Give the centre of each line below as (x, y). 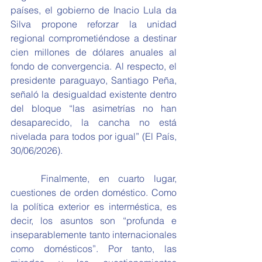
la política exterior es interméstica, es (94, 206)
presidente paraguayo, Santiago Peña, (94, 80)
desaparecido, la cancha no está (94, 122)
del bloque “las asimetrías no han (94, 108)
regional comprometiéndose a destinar (94, 38)
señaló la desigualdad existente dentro (94, 94)
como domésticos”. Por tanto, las (94, 249)
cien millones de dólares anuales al (94, 52)
